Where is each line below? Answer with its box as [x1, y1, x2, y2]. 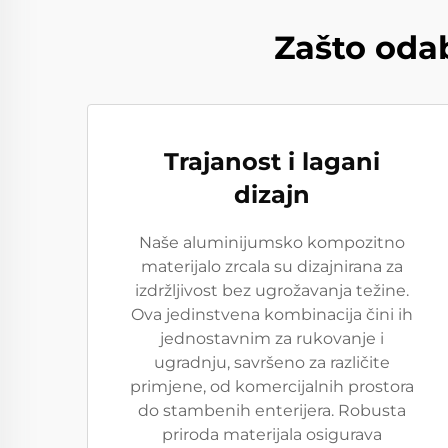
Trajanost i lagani [164, 147, 380, 176]
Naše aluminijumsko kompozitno [139, 233, 405, 252]
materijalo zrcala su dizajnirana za [141, 257, 403, 276]
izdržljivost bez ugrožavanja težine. [135, 281, 409, 300]
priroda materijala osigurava [162, 425, 382, 444]
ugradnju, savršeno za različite [154, 353, 390, 372]
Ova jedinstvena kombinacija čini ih [131, 305, 413, 324]
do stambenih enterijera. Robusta [138, 401, 406, 420]
